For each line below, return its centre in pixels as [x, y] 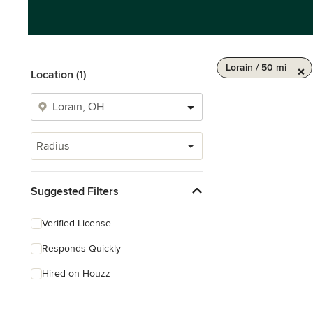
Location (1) [58, 75]
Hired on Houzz [76, 274]
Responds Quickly [81, 248]
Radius [53, 146]
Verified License [77, 223]
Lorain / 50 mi [256, 67]
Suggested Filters [75, 191]
